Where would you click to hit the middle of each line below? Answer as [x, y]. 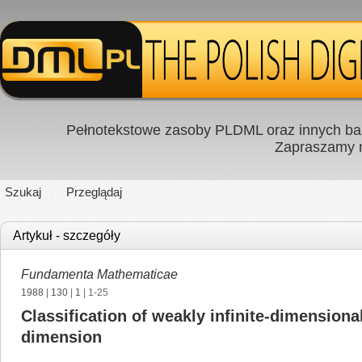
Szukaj [23, 192]
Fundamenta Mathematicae [99, 274]
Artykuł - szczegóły [67, 236]
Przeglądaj [94, 192]
